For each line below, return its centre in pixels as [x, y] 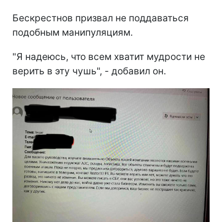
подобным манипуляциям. [73, 33]
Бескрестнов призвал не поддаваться [101, 18]
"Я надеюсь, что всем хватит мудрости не [109, 57]
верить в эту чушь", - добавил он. [89, 71]
